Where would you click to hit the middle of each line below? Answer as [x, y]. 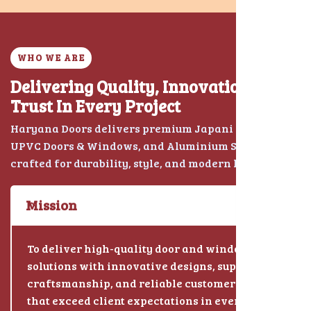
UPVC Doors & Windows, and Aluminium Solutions [145, 145]
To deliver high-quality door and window [138, 248]
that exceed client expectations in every [136, 300]
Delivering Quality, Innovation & [137, 86]
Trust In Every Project [95, 106]
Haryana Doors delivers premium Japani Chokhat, [148, 128]
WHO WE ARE [51, 57]
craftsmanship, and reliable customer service [153, 283]
